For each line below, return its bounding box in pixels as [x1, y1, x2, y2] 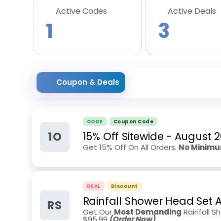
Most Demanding [113, 207, 182, 217]
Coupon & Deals [56, 77, 119, 87]
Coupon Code [113, 118, 154, 125]
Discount [110, 183, 138, 190]
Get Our [82, 207, 114, 217]
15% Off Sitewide [82, 129, 164, 144]
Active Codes [56, 5, 107, 17]
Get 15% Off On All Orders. [82, 142, 179, 152]
